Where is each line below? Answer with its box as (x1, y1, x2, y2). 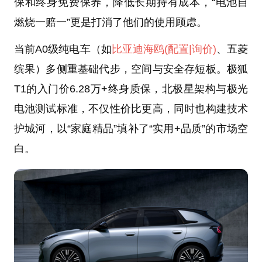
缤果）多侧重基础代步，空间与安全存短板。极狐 (13, 63, 249, 75)
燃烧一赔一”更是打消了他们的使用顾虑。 (13, 16, 207, 28)
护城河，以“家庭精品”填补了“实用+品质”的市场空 (13, 122, 249, 135)
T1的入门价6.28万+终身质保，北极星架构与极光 (13, 82, 249, 95)
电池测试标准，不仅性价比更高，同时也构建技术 (13, 102, 249, 115)
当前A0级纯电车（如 (13, 43, 112, 55)
